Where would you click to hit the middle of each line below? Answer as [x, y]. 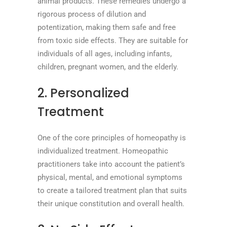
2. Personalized [83, 93]
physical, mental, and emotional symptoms [110, 177]
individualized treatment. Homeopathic [103, 151]
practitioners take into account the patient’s [111, 164]
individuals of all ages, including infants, [105, 53]
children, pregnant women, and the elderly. [108, 67]
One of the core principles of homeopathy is [112, 138]
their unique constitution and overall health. [111, 203]
